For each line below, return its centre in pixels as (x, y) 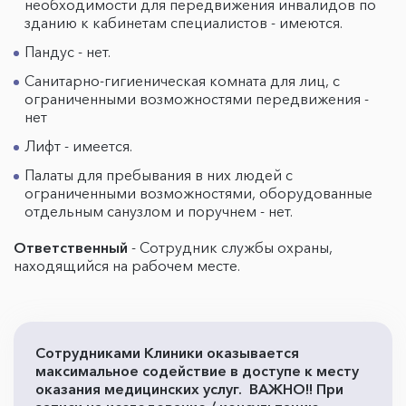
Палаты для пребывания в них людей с (159, 175)
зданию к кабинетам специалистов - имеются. (185, 23)
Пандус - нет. (69, 52)
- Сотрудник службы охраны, (230, 247)
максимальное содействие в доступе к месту (197, 371)
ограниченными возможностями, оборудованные (198, 193)
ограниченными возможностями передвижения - (197, 99)
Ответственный (71, 247)
